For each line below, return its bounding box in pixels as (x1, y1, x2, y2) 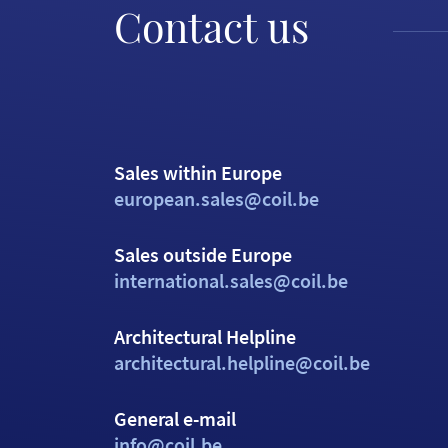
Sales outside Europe (114, 242, 292, 267)
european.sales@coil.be (114, 186, 319, 211)
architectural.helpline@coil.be (114, 350, 370, 375)
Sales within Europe (114, 160, 282, 185)
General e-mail (114, 406, 236, 431)
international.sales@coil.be (114, 268, 348, 293)
